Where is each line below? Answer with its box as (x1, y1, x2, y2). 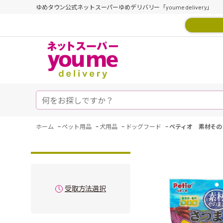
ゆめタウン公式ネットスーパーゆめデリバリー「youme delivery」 (36, 3, 213, 10)
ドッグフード (125, 123, 161, 130)
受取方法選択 (64, 184, 107, 193)
